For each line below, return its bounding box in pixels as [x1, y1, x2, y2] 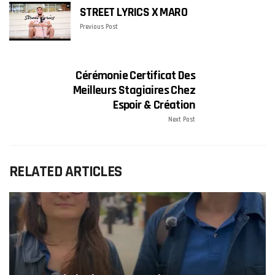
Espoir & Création [113, 96, 195, 113]
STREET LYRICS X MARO [80, 4, 187, 21]
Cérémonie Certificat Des [76, 67, 195, 83]
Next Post [168, 115, 195, 124]
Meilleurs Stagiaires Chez [73, 82, 195, 98]
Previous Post [80, 23, 118, 32]
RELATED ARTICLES [9, 161, 122, 182]
